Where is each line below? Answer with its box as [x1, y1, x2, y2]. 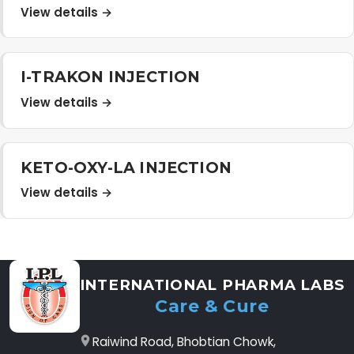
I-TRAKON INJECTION [21, 67, 201, 87]
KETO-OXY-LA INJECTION [21, 157, 232, 177]
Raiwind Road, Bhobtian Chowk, [92, 333, 276, 351]
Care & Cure [155, 295, 269, 317]
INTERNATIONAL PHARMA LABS [79, 276, 345, 295]
